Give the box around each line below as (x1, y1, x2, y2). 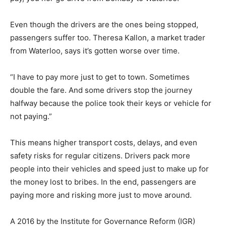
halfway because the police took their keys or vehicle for (10, 98, 211, 108)
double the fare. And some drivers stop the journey (10, 85, 192, 95)
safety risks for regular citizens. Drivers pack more (10, 151, 190, 160)
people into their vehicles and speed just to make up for (10, 164, 209, 174)
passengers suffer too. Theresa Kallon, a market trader (10, 33, 205, 42)
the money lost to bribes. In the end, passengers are (10, 177, 196, 187)
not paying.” (10, 111, 52, 121)
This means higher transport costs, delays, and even (10, 138, 197, 147)
